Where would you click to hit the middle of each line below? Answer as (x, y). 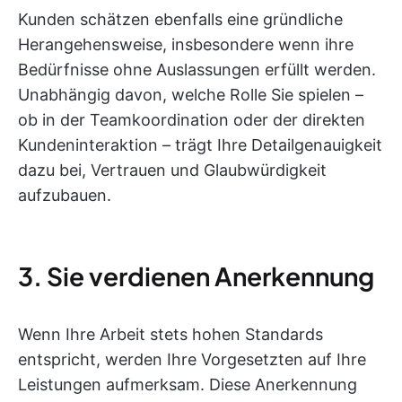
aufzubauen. (65, 195)
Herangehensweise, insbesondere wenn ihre (186, 44)
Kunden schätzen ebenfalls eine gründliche (180, 19)
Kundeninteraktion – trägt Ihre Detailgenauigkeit (200, 145)
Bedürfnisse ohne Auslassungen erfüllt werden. (197, 70)
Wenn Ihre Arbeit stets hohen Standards (170, 334)
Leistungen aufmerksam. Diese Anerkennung (188, 385)
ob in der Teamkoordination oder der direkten (192, 120)
